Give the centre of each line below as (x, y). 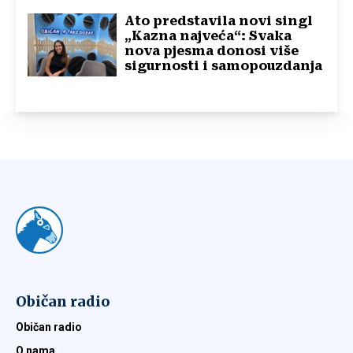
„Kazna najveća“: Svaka (208, 36)
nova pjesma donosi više (212, 51)
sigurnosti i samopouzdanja (224, 66)
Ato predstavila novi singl (219, 21)
